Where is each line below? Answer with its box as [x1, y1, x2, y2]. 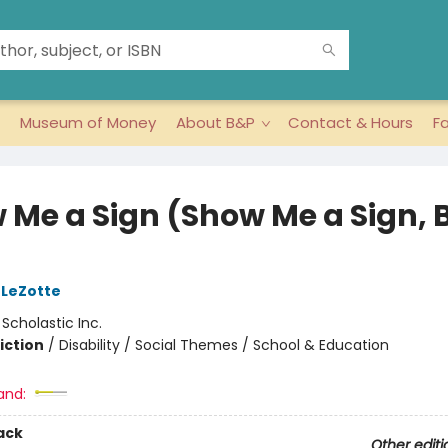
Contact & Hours [288, 112, 413, 133]
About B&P [176, 112, 255, 133]
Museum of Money [20, 112, 156, 133]
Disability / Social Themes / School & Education [58, 335, 389, 355]
